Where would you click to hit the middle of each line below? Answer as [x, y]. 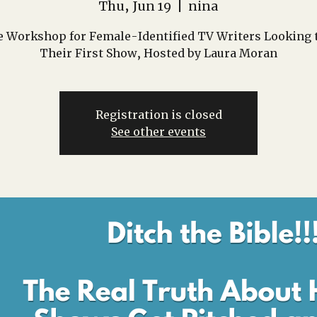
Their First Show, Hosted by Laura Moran [158, 53]
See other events [158, 132]
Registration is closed [158, 115]
